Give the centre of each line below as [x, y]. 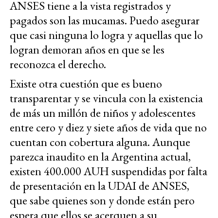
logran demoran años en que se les [87, 50]
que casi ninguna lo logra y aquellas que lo [106, 35]
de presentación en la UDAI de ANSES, [100, 186]
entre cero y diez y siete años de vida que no [108, 127]
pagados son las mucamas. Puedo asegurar [105, 20]
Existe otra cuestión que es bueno [86, 84]
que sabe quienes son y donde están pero [102, 200]
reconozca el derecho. [58, 64]
